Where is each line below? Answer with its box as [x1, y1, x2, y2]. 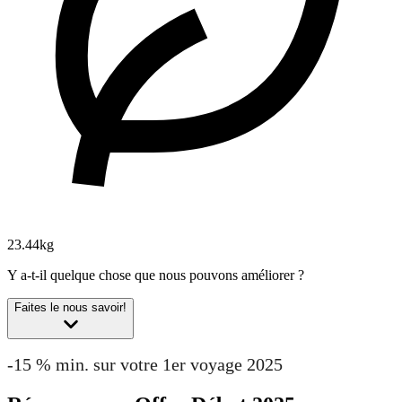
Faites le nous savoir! [14, 301, 127, 315]
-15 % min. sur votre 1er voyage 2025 [7, 354, 283, 374]
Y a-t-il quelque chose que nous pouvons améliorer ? [7, 267, 304, 284]
